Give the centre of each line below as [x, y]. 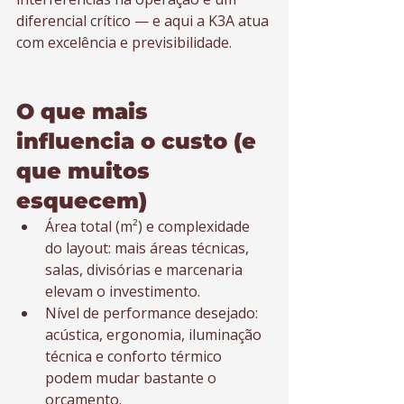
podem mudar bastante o [133, 378]
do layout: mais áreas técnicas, [149, 248]
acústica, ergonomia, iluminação [155, 335]
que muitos [86, 171]
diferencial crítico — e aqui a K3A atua [144, 21]
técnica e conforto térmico [135, 356]
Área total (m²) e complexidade [149, 226]
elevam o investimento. [123, 291]
